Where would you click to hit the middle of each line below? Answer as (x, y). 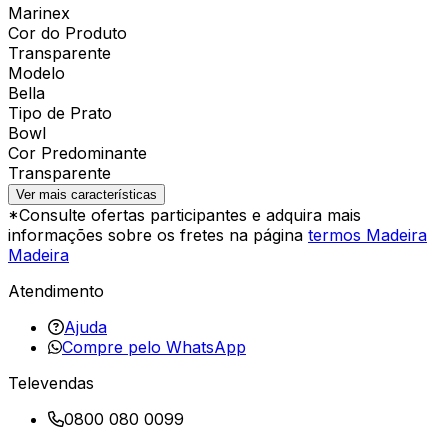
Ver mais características (86, 194)
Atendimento (56, 290)
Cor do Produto (67, 32)
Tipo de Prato (60, 112)
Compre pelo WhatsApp (154, 346)
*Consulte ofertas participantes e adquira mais (184, 214)
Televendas (51, 382)
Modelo (36, 72)
